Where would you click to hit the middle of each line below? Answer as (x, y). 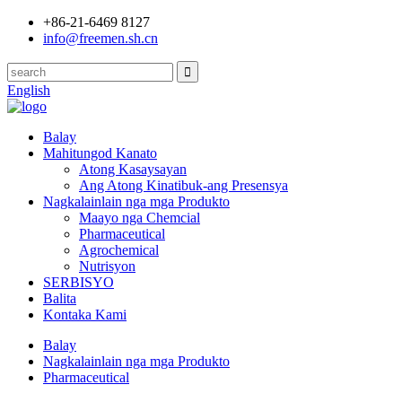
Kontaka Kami (85, 315)
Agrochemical (119, 250)
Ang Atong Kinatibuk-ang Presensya (184, 185)
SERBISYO (79, 282)
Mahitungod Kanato (100, 153)
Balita (60, 298)
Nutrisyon (107, 266)
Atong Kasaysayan (133, 169)
